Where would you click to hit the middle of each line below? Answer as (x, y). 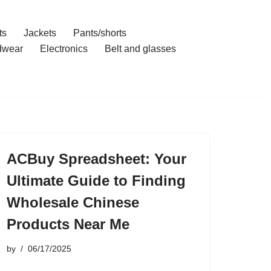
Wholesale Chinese (73, 202)
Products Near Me (68, 224)
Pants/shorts (100, 33)
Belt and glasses (140, 49)
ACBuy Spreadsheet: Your (96, 159)
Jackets (40, 33)
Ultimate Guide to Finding (96, 181)
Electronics (64, 49)
